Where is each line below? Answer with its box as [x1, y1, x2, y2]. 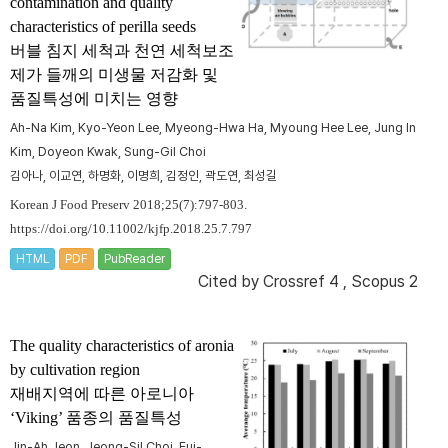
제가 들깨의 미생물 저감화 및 [10, 66, 218, 84]
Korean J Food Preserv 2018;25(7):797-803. [10, 198, 247, 213]
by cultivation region [10, 361, 140, 379]
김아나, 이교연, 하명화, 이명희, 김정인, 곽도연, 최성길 [10, 168, 277, 184]
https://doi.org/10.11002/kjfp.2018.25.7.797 [10, 222, 252, 237]
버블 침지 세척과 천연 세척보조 [10, 42, 234, 60]
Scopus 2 [351, 272, 418, 292]
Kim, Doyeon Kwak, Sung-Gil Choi [10, 144, 206, 160]
